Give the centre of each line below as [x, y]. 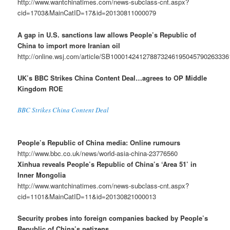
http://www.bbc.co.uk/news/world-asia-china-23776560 [98, 153]
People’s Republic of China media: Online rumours [99, 142]
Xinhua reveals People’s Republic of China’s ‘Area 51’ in [107, 164]
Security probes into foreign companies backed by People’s [113, 218]
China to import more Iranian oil [69, 45]
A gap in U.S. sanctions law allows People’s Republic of [107, 34]
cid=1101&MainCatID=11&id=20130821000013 [87, 196]
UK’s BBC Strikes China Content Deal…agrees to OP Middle [112, 78]
